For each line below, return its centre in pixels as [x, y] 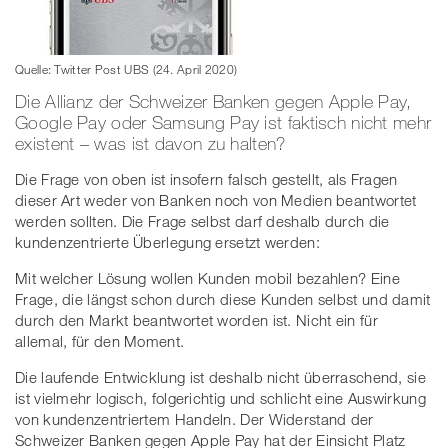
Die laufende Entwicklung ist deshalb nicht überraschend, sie [220, 376]
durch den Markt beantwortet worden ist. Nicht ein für [196, 319]
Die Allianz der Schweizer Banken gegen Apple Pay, [213, 100]
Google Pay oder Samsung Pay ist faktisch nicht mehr [223, 121]
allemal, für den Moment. [102, 340]
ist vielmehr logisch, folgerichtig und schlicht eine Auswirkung [220, 397]
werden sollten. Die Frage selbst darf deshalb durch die [202, 220]
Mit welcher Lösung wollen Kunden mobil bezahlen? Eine [207, 277]
